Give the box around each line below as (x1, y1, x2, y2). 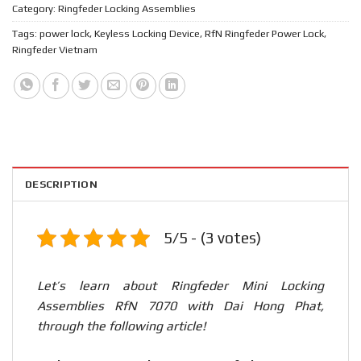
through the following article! (37, 318, 205, 334)
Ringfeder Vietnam (12, 44, 98, 56)
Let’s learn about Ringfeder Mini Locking (37, 278, 324, 294)
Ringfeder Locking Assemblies (58, 2, 196, 15)
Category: (12, 2, 58, 15)
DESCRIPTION (25, 178, 98, 191)
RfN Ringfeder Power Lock (205, 27, 324, 40)
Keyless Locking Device (94, 27, 200, 40)
